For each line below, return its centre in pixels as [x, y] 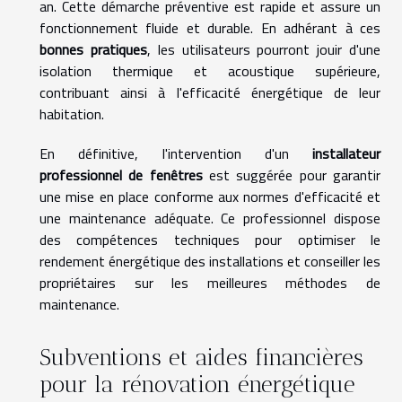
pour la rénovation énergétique [197, 384]
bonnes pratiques [93, 50]
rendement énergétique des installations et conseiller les [210, 262]
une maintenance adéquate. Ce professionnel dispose [210, 218]
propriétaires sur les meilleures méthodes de [210, 283]
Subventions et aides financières [201, 357]
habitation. [72, 114]
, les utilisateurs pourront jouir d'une [264, 50]
